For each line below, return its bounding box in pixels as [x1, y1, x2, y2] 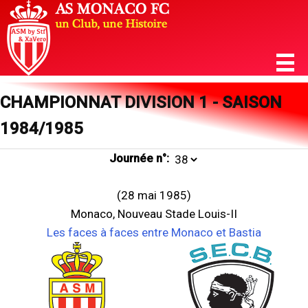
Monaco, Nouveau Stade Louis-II [71, 207, 237, 221]
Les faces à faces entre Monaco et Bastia [47, 225, 261, 239]
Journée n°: [109, 151, 169, 165]
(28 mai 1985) [117, 188, 191, 202]
